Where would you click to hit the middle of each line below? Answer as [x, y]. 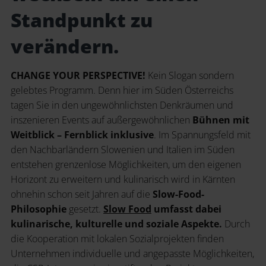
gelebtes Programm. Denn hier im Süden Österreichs [122, 91]
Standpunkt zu [82, 20]
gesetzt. [85, 209]
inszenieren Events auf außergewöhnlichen [102, 120]
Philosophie [39, 209]
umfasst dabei [186, 209]
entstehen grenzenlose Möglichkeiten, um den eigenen [126, 165]
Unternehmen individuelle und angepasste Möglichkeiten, [132, 254]
